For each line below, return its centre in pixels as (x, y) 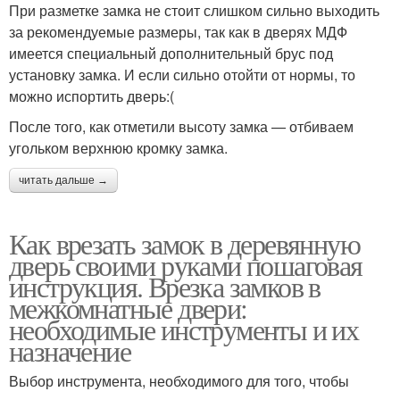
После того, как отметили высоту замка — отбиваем (181, 127)
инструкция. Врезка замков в (165, 287)
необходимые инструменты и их (184, 329)
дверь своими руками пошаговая (186, 265)
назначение (70, 351)
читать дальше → (63, 181)
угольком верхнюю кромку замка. (118, 148)
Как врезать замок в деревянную (184, 244)
